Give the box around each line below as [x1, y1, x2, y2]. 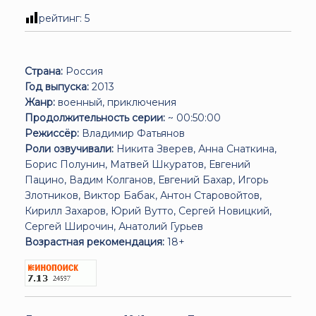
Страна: [25, 64, 63, 78]
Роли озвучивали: [25, 142, 114, 155]
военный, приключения [55, 95, 176, 109]
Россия [63, 64, 103, 78]
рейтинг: [39, 11, 85, 25]
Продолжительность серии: [25, 111, 165, 124]
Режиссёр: [25, 126, 79, 140]
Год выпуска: [25, 80, 89, 93]
